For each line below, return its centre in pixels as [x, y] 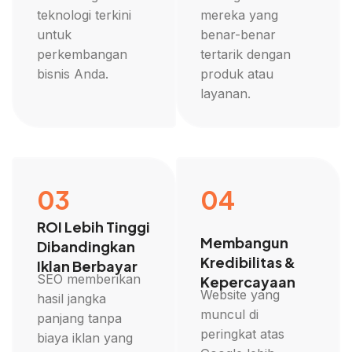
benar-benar [238, 34]
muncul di [230, 314]
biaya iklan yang [84, 337]
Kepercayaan [248, 281]
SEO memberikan [88, 279]
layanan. [226, 93]
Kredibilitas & [248, 262]
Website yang [240, 294]
